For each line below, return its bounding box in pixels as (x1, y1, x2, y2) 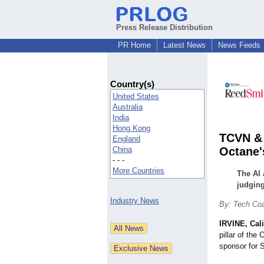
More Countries (113, 166, 164, 176)
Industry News (110, 196, 159, 206)
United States (113, 92, 159, 101)
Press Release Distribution (116, 23, 213, 32)
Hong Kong (113, 124, 150, 133)
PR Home (118, 41, 151, 49)
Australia (113, 103, 143, 112)
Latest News (163, 41, 206, 49)
